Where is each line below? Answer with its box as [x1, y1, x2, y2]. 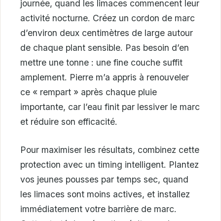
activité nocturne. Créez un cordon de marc [20, 13, 195, 24]
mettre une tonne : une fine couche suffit [20, 57, 183, 68]
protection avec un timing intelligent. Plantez [20, 159, 199, 170]
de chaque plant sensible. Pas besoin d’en [20, 42, 189, 53]
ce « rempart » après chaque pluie [20, 87, 157, 98]
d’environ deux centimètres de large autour [20, 28, 193, 38]
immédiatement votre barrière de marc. [20, 203, 177, 214]
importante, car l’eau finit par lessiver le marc [20, 102, 200, 112]
